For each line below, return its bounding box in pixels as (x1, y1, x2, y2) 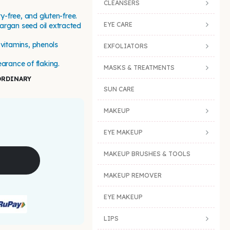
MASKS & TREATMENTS (104, 64, 175, 72)
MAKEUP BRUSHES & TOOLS (104, 150, 190, 158)
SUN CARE (104, 85, 135, 93)
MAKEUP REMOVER (104, 171, 162, 180)
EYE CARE (104, 21, 132, 29)
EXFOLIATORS (104, 42, 148, 50)
